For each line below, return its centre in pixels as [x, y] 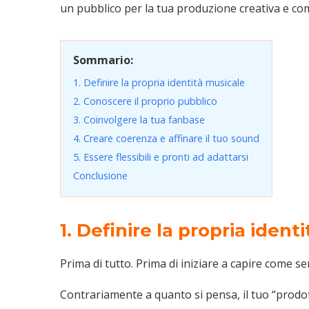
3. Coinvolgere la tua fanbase [139, 119]
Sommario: [103, 60]
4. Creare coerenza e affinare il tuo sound [166, 138]
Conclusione [100, 175]
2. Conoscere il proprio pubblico [145, 101]
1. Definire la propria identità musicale [159, 82]
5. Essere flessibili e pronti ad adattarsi [161, 157]
